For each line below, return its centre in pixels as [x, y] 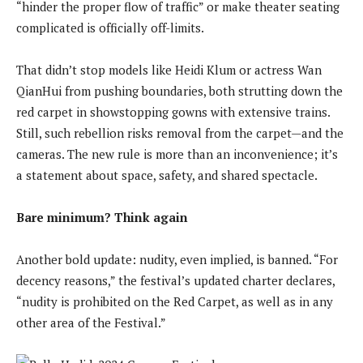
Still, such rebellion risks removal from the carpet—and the [180, 132]
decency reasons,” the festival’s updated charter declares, [175, 280]
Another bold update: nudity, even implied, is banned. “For [177, 259]
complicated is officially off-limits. [110, 27]
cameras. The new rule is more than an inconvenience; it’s [177, 154]
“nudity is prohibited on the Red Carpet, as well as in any [175, 301]
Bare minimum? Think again [102, 217]
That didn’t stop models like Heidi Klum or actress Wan [169, 69]
